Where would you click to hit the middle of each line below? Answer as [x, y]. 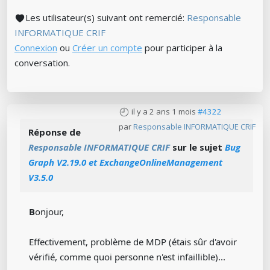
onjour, [49, 212]
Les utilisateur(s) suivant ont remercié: [106, 17]
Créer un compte [107, 48]
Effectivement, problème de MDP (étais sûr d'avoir [133, 242]
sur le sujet [197, 147]
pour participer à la [182, 48]
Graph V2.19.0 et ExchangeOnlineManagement [125, 162]
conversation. [42, 63]
